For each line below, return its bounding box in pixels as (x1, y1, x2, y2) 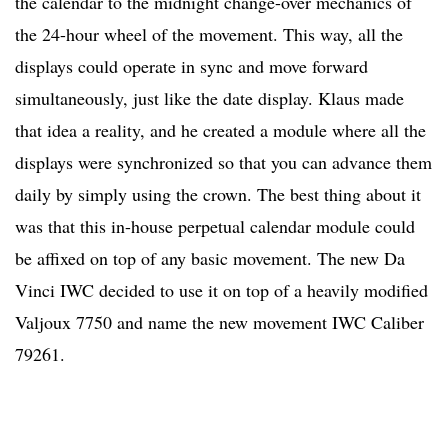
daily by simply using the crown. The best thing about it (15, 181, 421, 206)
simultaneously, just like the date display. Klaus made (15, 85, 404, 110)
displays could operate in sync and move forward (15, 53, 368, 78)
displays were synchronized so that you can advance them (15, 149, 432, 174)
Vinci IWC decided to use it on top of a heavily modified (15, 277, 428, 302)
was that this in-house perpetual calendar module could (15, 213, 415, 238)
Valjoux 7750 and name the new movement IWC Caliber (15, 309, 424, 334)
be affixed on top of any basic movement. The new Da (15, 245, 405, 270)
